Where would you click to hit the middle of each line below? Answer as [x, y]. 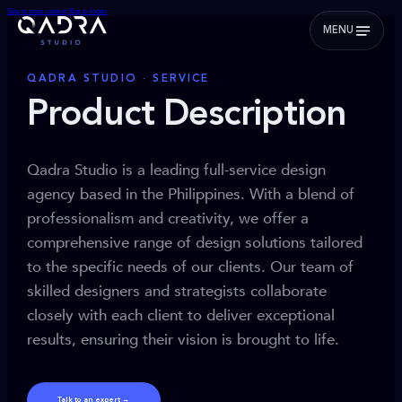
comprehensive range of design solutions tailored [195, 243]
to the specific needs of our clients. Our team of [190, 267]
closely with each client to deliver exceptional [181, 315]
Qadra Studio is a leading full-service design [176, 170]
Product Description [187, 116]
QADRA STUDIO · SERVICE [118, 79]
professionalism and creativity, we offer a [168, 218]
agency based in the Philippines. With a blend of [191, 194]
